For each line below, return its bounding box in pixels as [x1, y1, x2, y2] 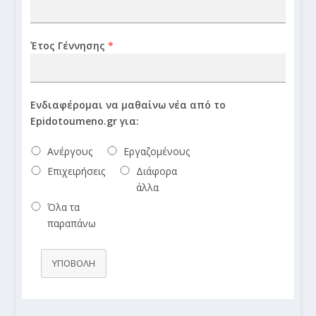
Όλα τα [47, 200, 80, 214]
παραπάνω [47, 216, 96, 230]
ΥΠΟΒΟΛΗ [51, 256, 95, 269]
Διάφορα [135, 164, 177, 178]
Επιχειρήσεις [47, 164, 105, 178]
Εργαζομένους [123, 144, 190, 158]
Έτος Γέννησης [30, 38, 105, 52]
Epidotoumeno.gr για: [30, 114, 139, 128]
